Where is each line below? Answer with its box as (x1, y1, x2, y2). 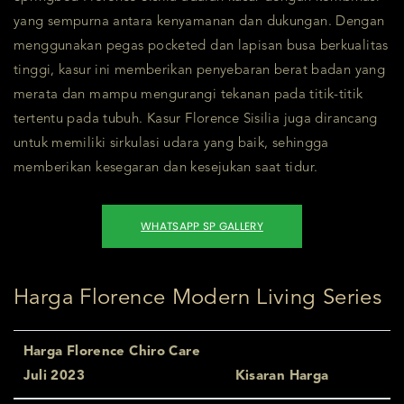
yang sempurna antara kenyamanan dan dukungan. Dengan (14, 14, 385, 29)
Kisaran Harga (234, 369, 329, 383)
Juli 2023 (23, 369, 85, 383)
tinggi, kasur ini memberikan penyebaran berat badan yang (14, 63, 385, 78)
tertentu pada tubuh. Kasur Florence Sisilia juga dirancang (14, 112, 378, 126)
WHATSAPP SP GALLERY (141, 217, 263, 234)
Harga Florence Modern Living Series (14, 287, 382, 309)
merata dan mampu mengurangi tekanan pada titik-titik (14, 87, 363, 102)
